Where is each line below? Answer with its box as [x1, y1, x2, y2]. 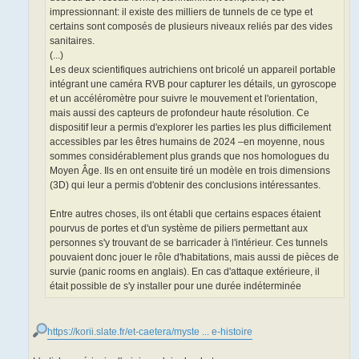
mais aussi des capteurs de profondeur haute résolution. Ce [50, 107, 309, 119]
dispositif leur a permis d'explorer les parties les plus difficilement [50, 122, 331, 134]
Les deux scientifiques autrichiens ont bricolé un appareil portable [50, 64, 336, 76]
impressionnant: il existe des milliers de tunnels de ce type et [50, 6, 313, 18]
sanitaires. [50, 35, 95, 47]
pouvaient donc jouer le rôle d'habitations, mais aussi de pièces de [50, 252, 339, 264]
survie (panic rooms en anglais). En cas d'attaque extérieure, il [50, 266, 320, 278]
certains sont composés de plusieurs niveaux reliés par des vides [50, 21, 333, 33]
